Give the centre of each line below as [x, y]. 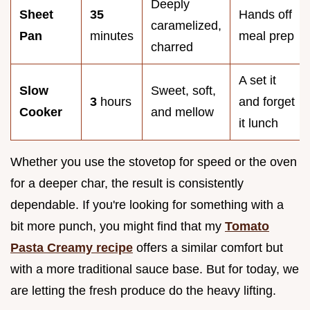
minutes [112, 36]
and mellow [182, 112]
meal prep [266, 36]
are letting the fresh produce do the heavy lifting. [143, 290]
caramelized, [186, 25]
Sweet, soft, [183, 90]
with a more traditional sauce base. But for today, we [155, 269]
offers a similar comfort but [208, 247]
